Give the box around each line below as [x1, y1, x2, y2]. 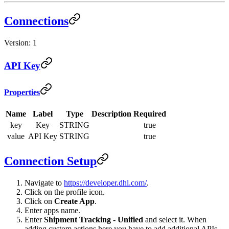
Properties [4, 87, 40, 97]
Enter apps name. [25, 205, 80, 215]
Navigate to [25, 178, 64, 187]
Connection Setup [4, 154, 97, 168]
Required [133, 109, 166, 118]
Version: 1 [4, 38, 37, 47]
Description [91, 109, 131, 118]
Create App [54, 196, 95, 205]
